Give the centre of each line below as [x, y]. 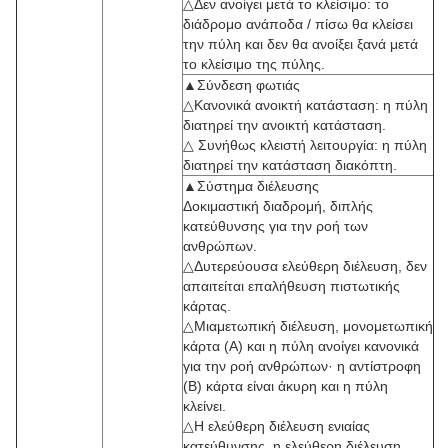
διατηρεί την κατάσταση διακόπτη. [290, 165]
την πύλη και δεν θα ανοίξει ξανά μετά [300, 44]
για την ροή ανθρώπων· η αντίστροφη [302, 366]
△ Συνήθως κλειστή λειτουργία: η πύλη [305, 145]
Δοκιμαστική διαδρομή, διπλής [278, 206]
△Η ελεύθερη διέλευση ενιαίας [276, 426]
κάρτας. [207, 306]
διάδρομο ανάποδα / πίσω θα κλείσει [298, 24]
